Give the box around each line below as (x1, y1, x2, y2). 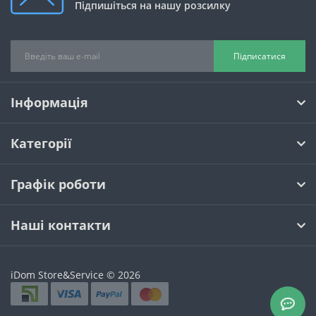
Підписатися (233, 49, 286, 62)
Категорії (11, 135, 72, 152)
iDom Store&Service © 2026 (11, 268, 140, 281)
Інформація (11, 94, 88, 111)
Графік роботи (11, 176, 106, 193)
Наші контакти (11, 217, 111, 233)
